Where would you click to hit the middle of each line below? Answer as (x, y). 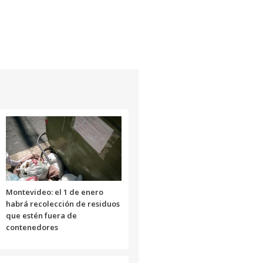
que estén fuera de (41, 215)
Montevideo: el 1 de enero (54, 192)
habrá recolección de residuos (63, 203)
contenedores (32, 227)
